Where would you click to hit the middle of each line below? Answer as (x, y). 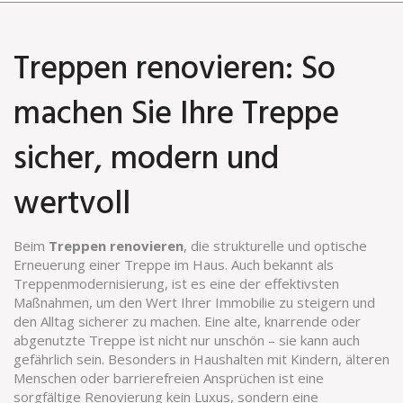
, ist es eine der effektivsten (252, 283)
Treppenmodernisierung (89, 283)
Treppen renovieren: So (175, 70)
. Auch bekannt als (279, 264)
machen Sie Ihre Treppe (176, 115)
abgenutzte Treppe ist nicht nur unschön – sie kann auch (187, 340)
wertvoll (72, 205)
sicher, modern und (146, 160)
